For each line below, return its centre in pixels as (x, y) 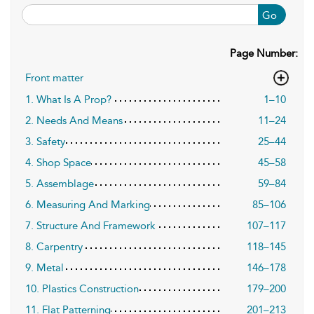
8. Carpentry (54, 247)
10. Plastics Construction (82, 289)
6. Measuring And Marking (88, 205)
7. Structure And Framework (90, 226)
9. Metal (45, 268)
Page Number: (264, 53)
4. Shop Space (58, 163)
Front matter (54, 78)
